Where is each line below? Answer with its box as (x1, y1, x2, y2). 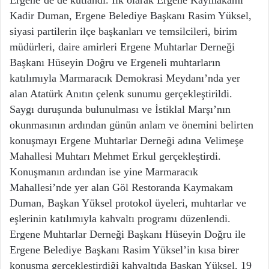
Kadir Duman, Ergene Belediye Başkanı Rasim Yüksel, (10, 10, 252, 22)
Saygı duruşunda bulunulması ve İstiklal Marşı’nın (10, 103, 231, 116)
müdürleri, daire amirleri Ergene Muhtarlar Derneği (10, 41, 235, 53)
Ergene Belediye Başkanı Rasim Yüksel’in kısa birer (10, 244, 239, 256)
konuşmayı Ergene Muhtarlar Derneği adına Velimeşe (10, 134, 244, 147)
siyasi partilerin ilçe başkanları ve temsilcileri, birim (10, 25, 237, 38)
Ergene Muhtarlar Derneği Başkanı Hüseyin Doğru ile (10, 228, 246, 241)
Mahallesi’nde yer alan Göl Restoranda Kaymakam (10, 181, 233, 194)
